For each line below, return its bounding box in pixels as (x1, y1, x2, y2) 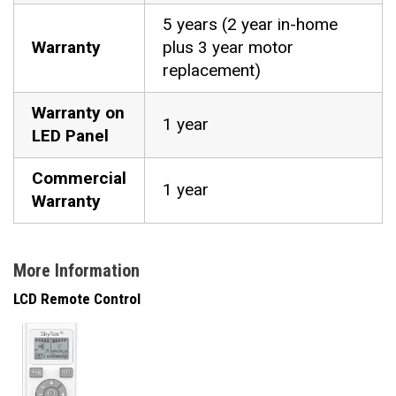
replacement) (163, 60, 261, 80)
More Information (13, 260, 140, 281)
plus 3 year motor (163, 37, 293, 57)
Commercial (32, 168, 126, 188)
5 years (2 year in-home (163, 14, 338, 34)
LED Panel (32, 126, 109, 146)
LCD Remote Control (13, 290, 144, 308)
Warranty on (32, 103, 125, 123)
